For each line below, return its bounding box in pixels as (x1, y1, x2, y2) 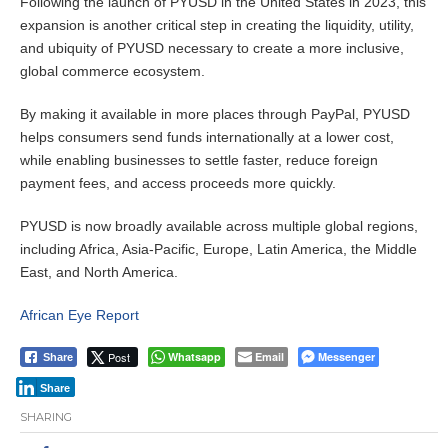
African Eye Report (20, 307, 139, 324)
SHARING (20, 410, 72, 425)
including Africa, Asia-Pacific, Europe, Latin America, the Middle (20, 241, 417, 258)
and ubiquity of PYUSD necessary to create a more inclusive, (20, 40, 404, 57)
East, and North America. (20, 264, 178, 281)
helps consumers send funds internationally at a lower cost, (20, 129, 394, 146)
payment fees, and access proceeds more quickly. (20, 175, 336, 192)
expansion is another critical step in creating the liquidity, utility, (20, 17, 414, 34)
